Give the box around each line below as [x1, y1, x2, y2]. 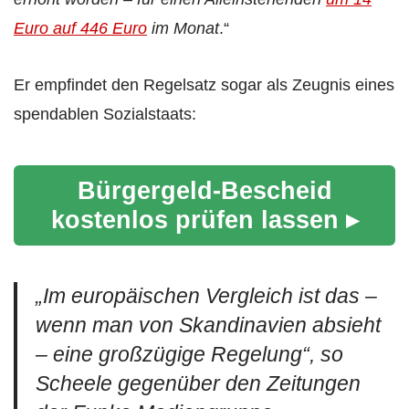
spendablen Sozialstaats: [14, 104, 196, 123]
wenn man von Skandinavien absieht [36, 313, 381, 337]
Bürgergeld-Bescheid [77, 175, 332, 204]
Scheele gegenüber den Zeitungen [36, 372, 361, 395]
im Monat [147, 18, 219, 37]
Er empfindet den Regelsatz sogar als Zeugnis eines [14, 75, 394, 94]
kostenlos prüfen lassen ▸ [50, 204, 359, 234]
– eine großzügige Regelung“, [36, 342, 315, 366]
